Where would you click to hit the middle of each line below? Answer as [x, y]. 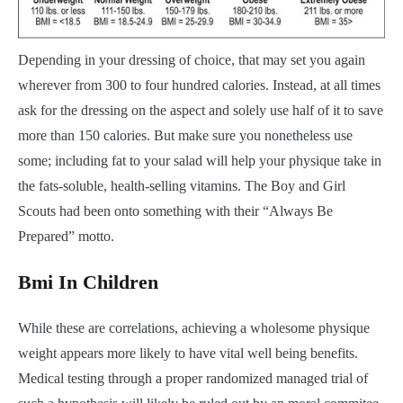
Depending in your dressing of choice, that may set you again [192, 59]
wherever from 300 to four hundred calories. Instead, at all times [199, 85]
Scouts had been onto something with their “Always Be [175, 210]
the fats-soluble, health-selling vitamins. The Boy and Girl [182, 185]
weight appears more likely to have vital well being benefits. [188, 353]
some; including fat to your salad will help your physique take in [200, 160]
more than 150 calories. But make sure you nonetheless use [185, 135]
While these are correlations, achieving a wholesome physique [194, 327]
